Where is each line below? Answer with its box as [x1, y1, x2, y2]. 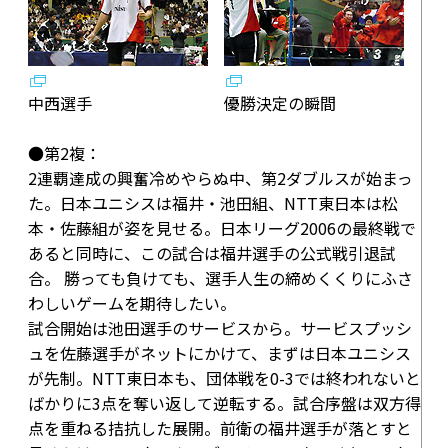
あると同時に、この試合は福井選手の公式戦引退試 [28, 241, 396, 265]
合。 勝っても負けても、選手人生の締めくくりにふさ [28, 266, 413, 290]
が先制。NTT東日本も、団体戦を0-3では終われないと [28, 366, 421, 390]
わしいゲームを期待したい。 [28, 291, 236, 315]
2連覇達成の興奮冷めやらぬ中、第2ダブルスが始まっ [28, 166, 413, 190]
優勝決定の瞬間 [224, 91, 336, 115]
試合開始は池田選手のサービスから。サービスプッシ [28, 316, 412, 340]
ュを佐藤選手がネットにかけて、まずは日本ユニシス [28, 341, 411, 365]
